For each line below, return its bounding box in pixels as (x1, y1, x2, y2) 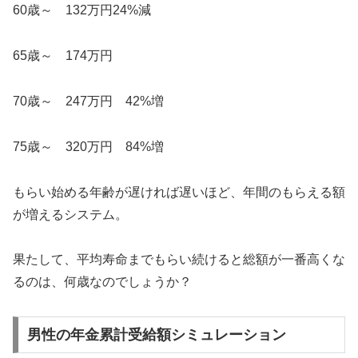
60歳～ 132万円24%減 (13, 3, 151, 18)
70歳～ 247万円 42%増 (13, 93, 164, 108)
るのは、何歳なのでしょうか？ (13, 275, 192, 289)
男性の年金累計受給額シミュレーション (26, 326, 286, 343)
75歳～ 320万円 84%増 (13, 139, 164, 153)
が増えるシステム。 (13, 207, 128, 221)
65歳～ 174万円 (13, 49, 113, 63)
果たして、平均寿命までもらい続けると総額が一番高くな (13, 253, 345, 267)
